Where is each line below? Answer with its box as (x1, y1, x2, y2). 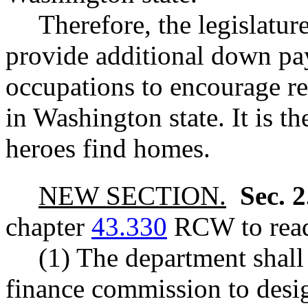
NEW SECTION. (38, 180, 226, 210)
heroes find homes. (5, 133, 210, 163)
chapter (5, 211, 91, 241)
